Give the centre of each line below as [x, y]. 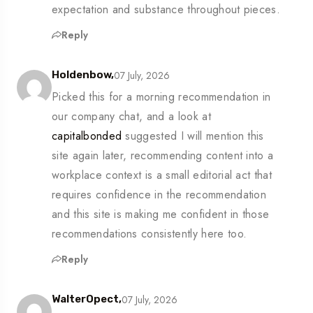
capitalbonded [87, 136]
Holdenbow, [83, 75]
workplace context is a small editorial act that [162, 175]
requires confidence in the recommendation [159, 195]
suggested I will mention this [193, 136]
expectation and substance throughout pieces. [166, 10]
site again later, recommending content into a [163, 156]
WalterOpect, [87, 299]
